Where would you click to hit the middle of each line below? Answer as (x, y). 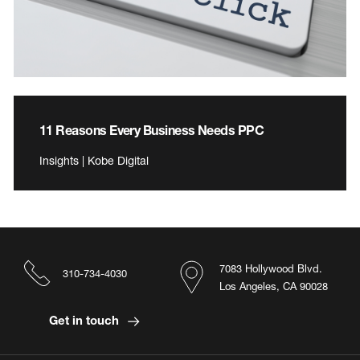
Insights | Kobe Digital (94, 161)
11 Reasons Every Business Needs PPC (152, 130)
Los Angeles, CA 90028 (274, 286)
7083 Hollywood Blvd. (271, 269)
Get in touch (85, 320)
